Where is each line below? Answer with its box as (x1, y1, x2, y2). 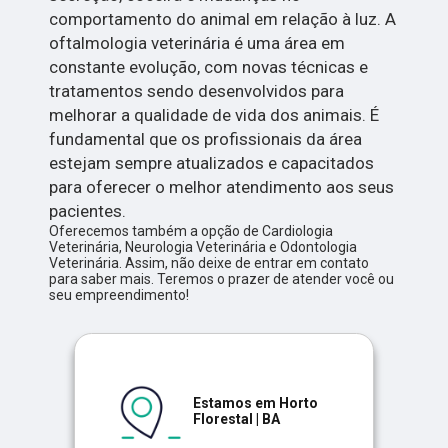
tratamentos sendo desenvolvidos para (49, 81, 345, 102)
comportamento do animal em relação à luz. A (49, 9, 397, 30)
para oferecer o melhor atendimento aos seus (49, 177, 395, 198)
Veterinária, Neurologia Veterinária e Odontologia (49, 239, 358, 256)
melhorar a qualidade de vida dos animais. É (49, 105, 380, 126)
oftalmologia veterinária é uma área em (49, 33, 346, 54)
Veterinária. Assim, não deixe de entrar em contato (49, 255, 370, 272)
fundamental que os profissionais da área (49, 129, 363, 150)
